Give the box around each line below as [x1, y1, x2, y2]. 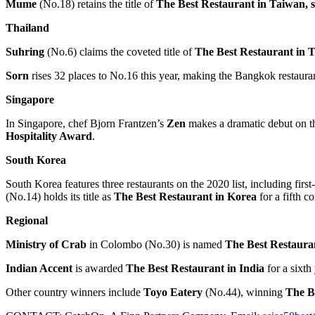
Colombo [101, 238, 142, 250]
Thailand [6, 21, 55, 34]
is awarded [72, 262, 126, 274]
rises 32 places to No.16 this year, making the [29, 69, 235, 82]
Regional [6, 214, 48, 226]
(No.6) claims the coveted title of [47, 45, 195, 58]
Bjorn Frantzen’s [90, 117, 164, 129]
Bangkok [235, 69, 276, 82]
